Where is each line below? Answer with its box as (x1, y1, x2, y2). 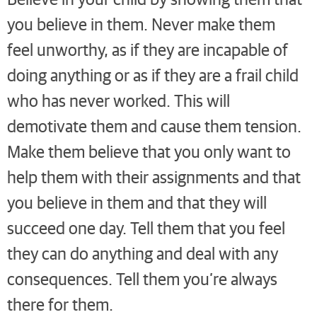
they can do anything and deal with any (7, 242, 278, 265)
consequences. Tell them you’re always (7, 267, 277, 290)
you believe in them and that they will (7, 191, 267, 214)
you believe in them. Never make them (7, 13, 275, 35)
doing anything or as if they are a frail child (7, 64, 299, 86)
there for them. (7, 293, 113, 316)
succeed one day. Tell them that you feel (7, 217, 285, 239)
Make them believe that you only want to (7, 140, 291, 163)
